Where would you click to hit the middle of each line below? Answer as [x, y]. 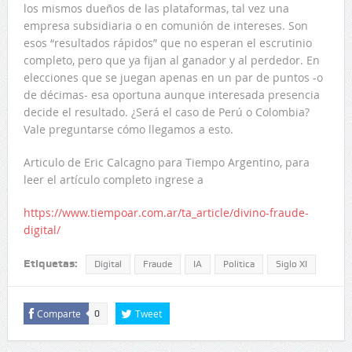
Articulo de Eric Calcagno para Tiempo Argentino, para [166, 163]
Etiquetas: [50, 264]
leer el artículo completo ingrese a [113, 180]
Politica [238, 264]
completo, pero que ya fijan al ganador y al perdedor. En [171, 60]
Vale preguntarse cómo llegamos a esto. [128, 130]
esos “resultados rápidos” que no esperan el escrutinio [167, 43]
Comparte [59, 314]
